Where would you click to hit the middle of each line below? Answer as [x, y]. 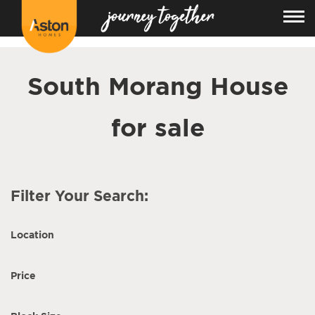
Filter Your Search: [79, 195]
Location [32, 234]
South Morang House [157, 85]
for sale [157, 127]
